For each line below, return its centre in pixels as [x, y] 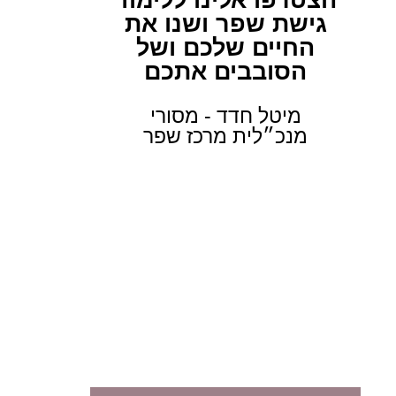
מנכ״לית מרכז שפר [226, 136]
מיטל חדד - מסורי [225, 115]
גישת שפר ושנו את [225, 23]
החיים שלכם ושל [226, 47]
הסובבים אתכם [226, 71]
